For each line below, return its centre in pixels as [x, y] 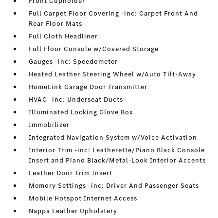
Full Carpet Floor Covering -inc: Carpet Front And [114, 14]
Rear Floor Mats [56, 24]
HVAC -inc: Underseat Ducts [76, 100]
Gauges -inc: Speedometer [73, 62]
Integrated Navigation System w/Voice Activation [113, 138]
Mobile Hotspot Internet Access [83, 199]
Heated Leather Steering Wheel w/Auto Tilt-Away [113, 74]
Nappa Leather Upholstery [73, 211]
